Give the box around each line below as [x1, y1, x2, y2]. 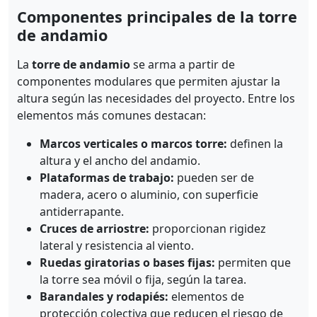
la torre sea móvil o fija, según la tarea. [40, 271, 246, 287]
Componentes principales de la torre [17, 6, 297, 27]
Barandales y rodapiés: [40, 288, 168, 304]
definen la [227, 135, 283, 151]
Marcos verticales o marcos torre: [40, 135, 227, 151]
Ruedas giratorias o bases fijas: [40, 254, 215, 270]
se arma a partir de [130, 56, 235, 72]
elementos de [168, 288, 244, 304]
